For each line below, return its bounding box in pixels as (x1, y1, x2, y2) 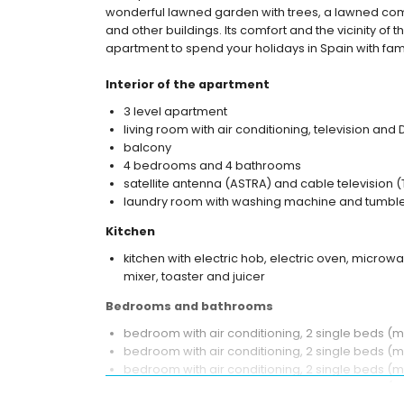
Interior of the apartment (106, 77, 270, 92)
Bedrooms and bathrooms (106, 298, 273, 314)
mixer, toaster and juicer (124, 268, 265, 284)
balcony (124, 140, 171, 155)
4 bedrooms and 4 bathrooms (124, 158, 301, 173)
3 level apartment (124, 104, 227, 119)
